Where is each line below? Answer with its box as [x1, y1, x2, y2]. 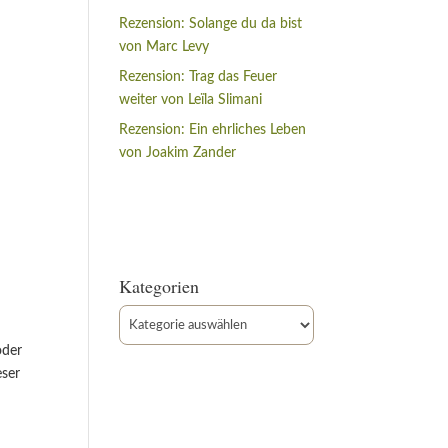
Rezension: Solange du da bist [119, 17, 303, 32]
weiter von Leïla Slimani [119, 93, 263, 108]
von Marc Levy [119, 40, 210, 55]
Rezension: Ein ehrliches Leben [119, 123, 307, 138]
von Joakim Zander [119, 146, 237, 161]
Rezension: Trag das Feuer [119, 70, 278, 85]
